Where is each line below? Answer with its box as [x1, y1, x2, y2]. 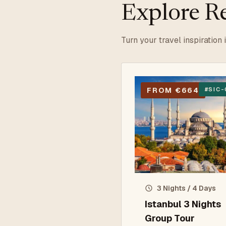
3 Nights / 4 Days [157, 184, 216, 193]
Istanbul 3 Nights [145, 198, 221, 210]
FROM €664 [147, 86, 199, 95]
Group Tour [145, 212, 195, 224]
